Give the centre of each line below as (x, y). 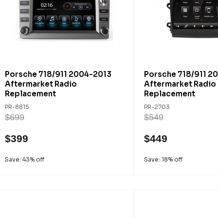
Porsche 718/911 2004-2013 (58, 74)
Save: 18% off (163, 159)
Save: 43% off (25, 159)
